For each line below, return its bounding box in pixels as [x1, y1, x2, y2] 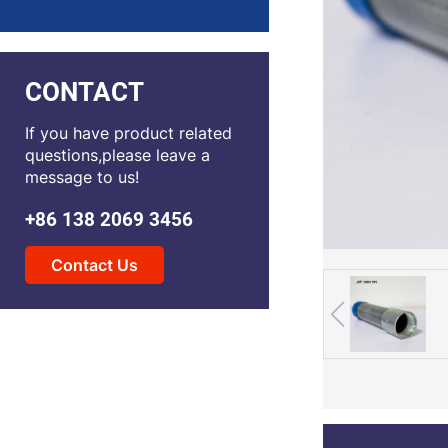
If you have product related [25, 123, 232, 143]
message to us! [25, 167, 139, 187]
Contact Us [51, 255, 138, 275]
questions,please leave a [25, 145, 210, 165]
